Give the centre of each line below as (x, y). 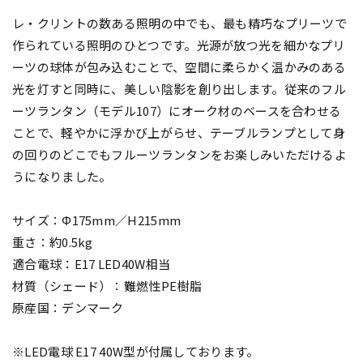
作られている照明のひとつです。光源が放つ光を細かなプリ (179, 45)
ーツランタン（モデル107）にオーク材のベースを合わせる (177, 111)
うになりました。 (62, 177)
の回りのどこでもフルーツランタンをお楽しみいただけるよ (180, 155)
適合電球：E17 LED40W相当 (92, 264)
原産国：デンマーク (68, 308)
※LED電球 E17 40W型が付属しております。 (136, 352)
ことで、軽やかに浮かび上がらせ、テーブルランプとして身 (179, 133)
